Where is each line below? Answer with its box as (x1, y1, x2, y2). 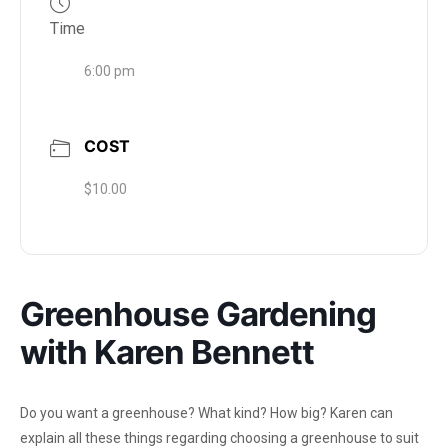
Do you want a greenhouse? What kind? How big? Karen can (20, 404, 393, 421)
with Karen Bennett (20, 331, 314, 372)
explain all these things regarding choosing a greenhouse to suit (20, 429, 419, 446)
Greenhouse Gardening (20, 293, 376, 334)
